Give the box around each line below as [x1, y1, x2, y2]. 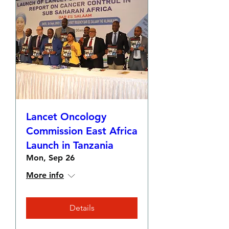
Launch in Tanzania [26, 139, 113, 151]
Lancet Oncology [26, 110, 106, 123]
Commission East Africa [26, 125, 138, 137]
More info [26, 170, 64, 180]
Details [69, 203, 95, 213]
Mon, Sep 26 [26, 153, 75, 163]
